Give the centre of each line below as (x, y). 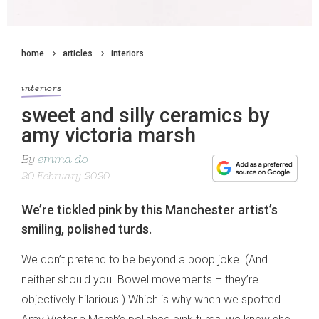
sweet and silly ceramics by (146, 116)
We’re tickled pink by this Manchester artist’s (150, 210)
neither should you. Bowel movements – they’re (140, 280)
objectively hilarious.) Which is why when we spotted (151, 300)
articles (78, 53)
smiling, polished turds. (87, 229)
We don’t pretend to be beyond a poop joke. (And (145, 260)
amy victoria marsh (109, 136)
